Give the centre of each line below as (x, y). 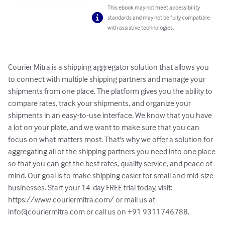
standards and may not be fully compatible (159, 18)
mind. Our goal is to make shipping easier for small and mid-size (111, 176)
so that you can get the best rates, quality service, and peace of (111, 163)
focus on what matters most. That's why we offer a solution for (111, 139)
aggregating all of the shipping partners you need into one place (113, 151)
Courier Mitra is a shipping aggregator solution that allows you (109, 67)
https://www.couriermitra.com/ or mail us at (82, 200)
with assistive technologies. (141, 28)
